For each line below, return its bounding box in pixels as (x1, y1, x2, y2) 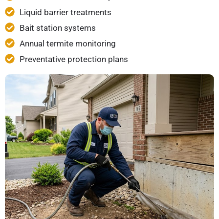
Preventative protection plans (20, 54, 128, 65)
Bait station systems (20, 23, 96, 33)
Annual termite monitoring (20, 39, 116, 49)
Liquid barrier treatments (20, 7, 111, 18)
